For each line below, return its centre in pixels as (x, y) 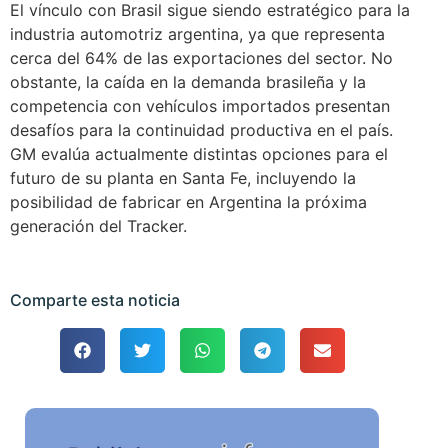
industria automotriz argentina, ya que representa (197, 34)
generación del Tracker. (98, 226)
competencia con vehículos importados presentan (200, 106)
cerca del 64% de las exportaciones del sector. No (201, 58)
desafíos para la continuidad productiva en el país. (201, 130)
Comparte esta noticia (95, 300)
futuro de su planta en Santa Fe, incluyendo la (183, 178)
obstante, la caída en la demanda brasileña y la (188, 82)
